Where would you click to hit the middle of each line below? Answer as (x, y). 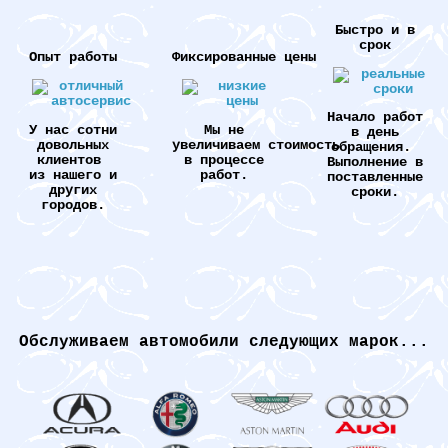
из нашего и (73, 175)
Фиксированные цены (244, 58)
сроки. (374, 193)
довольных (73, 145)
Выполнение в (374, 163)
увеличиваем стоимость (256, 145)
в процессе (224, 160)
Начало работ (374, 118)
